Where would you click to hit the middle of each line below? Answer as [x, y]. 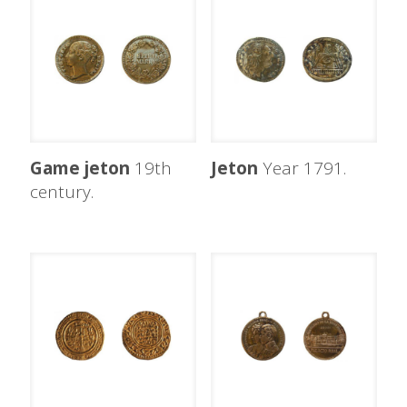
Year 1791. [302, 169]
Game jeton [80, 169]
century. [62, 192]
